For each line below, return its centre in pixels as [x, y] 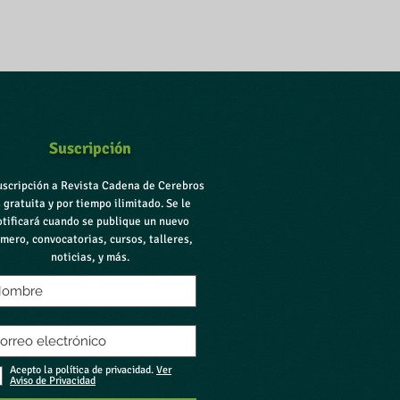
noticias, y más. [90, 257]
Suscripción [90, 148]
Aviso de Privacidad [53, 381]
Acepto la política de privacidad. [83, 370]
